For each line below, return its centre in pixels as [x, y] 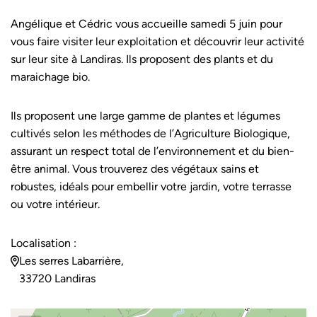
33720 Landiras [57, 279]
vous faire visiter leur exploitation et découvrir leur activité [157, 42]
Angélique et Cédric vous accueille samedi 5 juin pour [146, 24]
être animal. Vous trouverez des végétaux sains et [135, 169]
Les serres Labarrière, [71, 261]
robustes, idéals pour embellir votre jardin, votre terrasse [151, 187]
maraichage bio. [50, 77]
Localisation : [44, 243]
